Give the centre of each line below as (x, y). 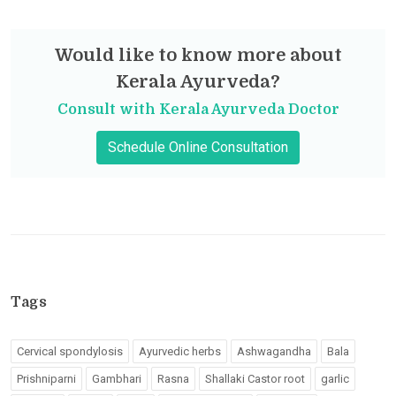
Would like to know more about (198, 55)
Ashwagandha (274, 351)
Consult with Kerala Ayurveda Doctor (198, 109)
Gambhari (117, 378)
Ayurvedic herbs (180, 351)
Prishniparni (46, 378)
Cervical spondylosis (70, 351)
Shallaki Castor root (255, 378)
